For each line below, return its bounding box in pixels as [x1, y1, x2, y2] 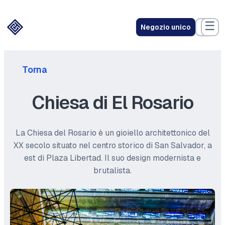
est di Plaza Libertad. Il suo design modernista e [24, 153, 201, 163]
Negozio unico [140, 23, 191, 32]
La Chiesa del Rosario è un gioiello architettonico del [15, 128, 210, 138]
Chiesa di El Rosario [32, 91, 193, 115]
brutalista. [93, 165, 132, 176]
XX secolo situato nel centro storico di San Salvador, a [13, 140, 212, 151]
